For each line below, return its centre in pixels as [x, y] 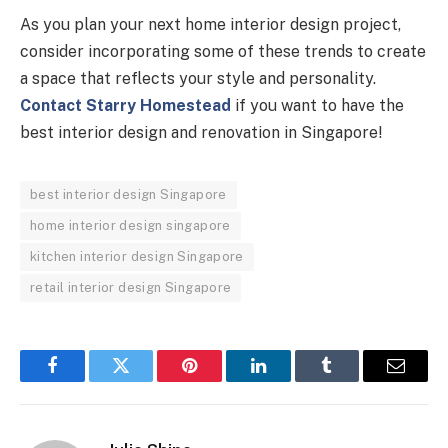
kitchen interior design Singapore [137, 257]
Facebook [85, 380]
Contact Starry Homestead [125, 106]
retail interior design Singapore [131, 288]
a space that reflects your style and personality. [198, 79]
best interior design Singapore [128, 195]
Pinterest [220, 380]
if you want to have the [317, 106]
